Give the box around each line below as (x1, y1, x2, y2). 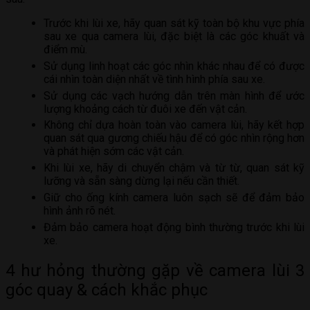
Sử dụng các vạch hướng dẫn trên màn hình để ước (44, 89, 304, 102)
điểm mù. (44, 43, 87, 57)
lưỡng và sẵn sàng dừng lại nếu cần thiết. (44, 174, 239, 188)
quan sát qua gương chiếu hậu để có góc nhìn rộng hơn (44, 131, 304, 145)
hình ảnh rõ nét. (44, 204, 116, 218)
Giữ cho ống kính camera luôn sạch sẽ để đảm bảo (44, 191, 304, 205)
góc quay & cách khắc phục (6, 280, 208, 300)
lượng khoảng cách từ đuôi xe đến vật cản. (44, 102, 247, 116)
